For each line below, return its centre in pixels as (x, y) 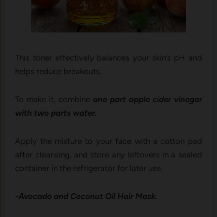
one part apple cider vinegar (147, 100)
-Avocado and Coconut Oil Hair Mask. (86, 196)
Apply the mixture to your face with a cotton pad (108, 141)
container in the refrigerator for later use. (89, 168)
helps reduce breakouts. (60, 71)
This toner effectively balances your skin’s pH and (108, 58)
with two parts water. (57, 113)
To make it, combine (54, 100)
